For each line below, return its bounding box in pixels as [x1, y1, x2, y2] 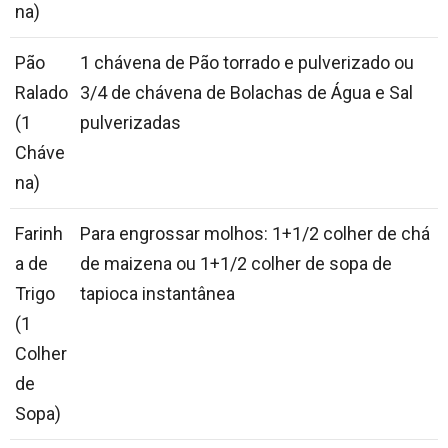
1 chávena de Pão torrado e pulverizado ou [80, 52, 414, 74]
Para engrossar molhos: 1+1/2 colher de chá [80, 223, 430, 245]
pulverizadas [80, 112, 181, 134]
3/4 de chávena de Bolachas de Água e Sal [80, 82, 413, 104]
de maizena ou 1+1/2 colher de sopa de [80, 253, 392, 275]
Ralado [15, 82, 68, 104]
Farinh [15, 223, 63, 245]
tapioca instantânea [80, 283, 235, 305]
